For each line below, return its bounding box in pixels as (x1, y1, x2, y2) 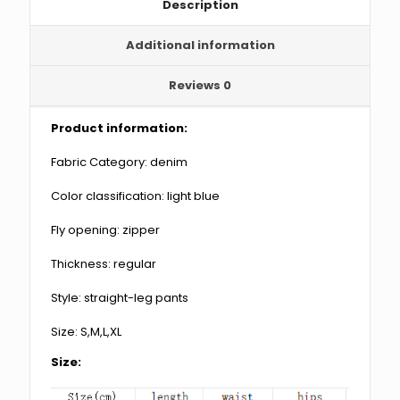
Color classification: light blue (51, 187, 221, 204)
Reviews (169, 77, 223, 94)
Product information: (51, 120, 188, 137)
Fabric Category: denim (51, 154, 188, 171)
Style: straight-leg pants (51, 289, 189, 306)
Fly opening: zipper (51, 221, 161, 238)
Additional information (125, 37, 275, 54)
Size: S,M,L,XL (51, 323, 122, 340)
